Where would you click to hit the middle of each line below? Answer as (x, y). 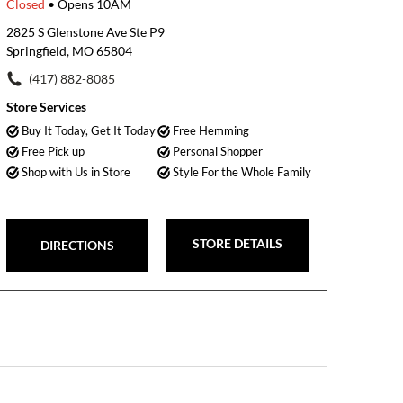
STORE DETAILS (237, 243)
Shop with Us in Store (76, 172)
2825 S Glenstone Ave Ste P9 (85, 32)
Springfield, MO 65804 (69, 51)
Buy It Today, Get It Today (88, 130)
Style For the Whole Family (242, 172)
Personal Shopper (217, 151)
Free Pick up (53, 151)
